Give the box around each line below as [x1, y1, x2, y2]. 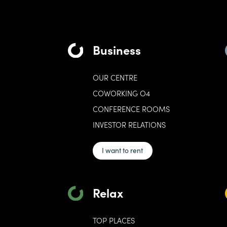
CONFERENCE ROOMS [93, 103, 170, 114]
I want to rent [102, 145, 143, 155]
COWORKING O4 [93, 88, 150, 99]
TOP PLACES [93, 215, 135, 226]
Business [93, 41, 141, 58]
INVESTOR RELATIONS [93, 119, 166, 130]
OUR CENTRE [93, 72, 138, 83]
